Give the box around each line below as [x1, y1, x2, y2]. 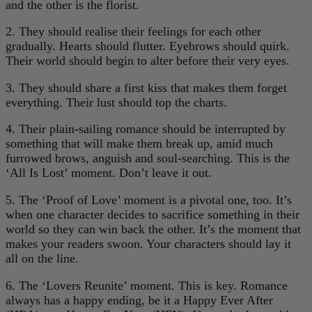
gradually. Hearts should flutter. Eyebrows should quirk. [6, 39, 290, 54]
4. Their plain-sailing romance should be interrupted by [6, 122, 286, 136]
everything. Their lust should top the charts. [6, 95, 227, 109]
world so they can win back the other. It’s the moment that [6, 221, 301, 236]
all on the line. [6, 251, 79, 265]
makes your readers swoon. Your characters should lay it [6, 236, 291, 251]
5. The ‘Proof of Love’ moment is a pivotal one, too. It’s [6, 192, 292, 207]
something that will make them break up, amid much [6, 136, 273, 151]
